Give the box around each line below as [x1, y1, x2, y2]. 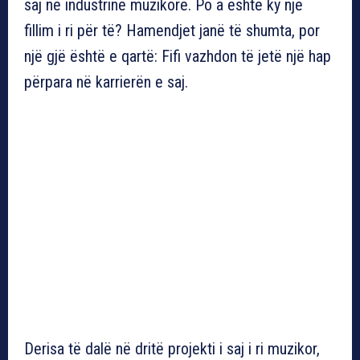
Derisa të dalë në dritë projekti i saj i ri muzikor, [24, 338, 320, 358]
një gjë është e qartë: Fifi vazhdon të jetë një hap [24, 46, 331, 66]
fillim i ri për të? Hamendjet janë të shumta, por [24, 20, 320, 40]
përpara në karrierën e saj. [24, 72, 188, 92]
